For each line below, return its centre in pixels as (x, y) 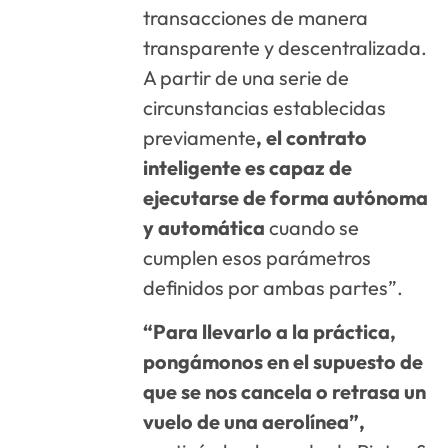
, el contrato (312, 137)
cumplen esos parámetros (257, 257)
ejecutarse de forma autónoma (286, 197)
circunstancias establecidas (265, 107)
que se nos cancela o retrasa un (285, 392)
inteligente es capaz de (248, 167)
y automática (204, 227)
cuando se (312, 227)
